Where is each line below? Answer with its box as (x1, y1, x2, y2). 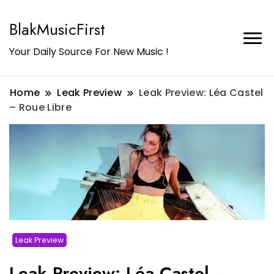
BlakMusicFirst (9, 18, 105, 41)
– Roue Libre (9, 100, 72, 114)
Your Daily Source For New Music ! (9, 45, 169, 59)
